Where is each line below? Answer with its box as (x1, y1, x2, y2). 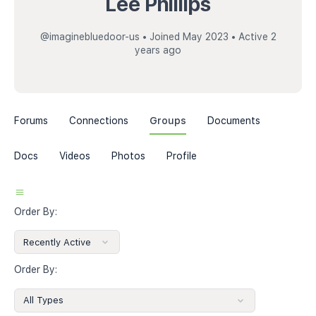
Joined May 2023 (146, 31, 231, 42)
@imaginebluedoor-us (39, 31, 140, 42)
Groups (150, 115, 186, 126)
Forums (14, 115, 48, 126)
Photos (111, 150, 145, 162)
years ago (135, 44, 181, 56)
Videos (59, 150, 90, 162)
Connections (69, 115, 128, 126)
